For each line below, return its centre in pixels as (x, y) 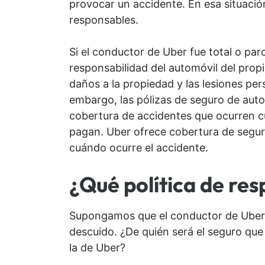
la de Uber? (97, 248)
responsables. (104, 20)
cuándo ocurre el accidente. (139, 148)
